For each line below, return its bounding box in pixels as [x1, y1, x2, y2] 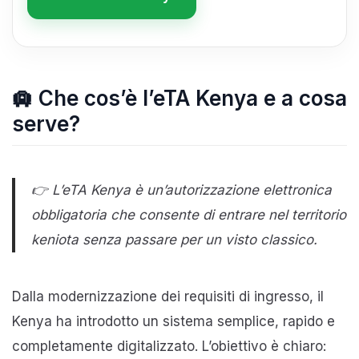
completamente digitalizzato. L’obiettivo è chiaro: [12, 337, 326, 354]
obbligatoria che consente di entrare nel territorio [31, 206, 346, 223]
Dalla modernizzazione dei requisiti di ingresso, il [12, 288, 324, 305]
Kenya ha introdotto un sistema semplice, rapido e [12, 313, 335, 329]
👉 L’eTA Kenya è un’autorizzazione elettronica [31, 181, 332, 198]
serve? [12, 111, 80, 136]
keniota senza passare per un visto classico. [31, 231, 317, 248]
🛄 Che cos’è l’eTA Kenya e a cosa [12, 85, 347, 111]
